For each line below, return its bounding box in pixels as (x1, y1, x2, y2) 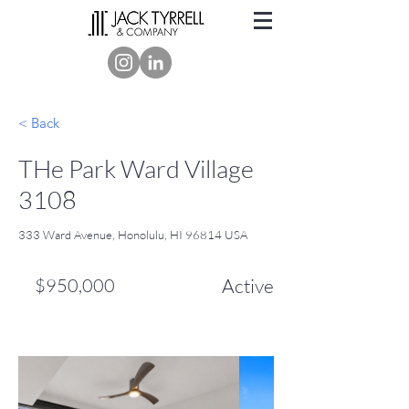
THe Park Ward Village (18, 153, 254, 184)
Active (222, 274, 274, 298)
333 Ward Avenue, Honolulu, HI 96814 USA (18, 227, 247, 242)
